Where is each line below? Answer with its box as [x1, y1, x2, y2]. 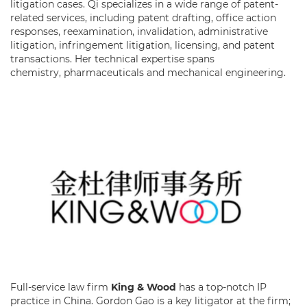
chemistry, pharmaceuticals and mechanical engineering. [10, 66, 288, 79]
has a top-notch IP [176, 281, 267, 294]
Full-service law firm [10, 281, 108, 294]
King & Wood [108, 281, 176, 294]
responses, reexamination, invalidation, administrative [10, 25, 268, 38]
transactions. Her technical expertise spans [10, 53, 214, 66]
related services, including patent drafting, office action [10, 12, 276, 25]
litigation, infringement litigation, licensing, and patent [10, 39, 275, 52]
